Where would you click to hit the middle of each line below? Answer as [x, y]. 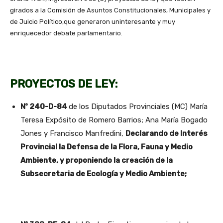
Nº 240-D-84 [45, 107]
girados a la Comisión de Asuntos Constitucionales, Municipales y [110, 10]
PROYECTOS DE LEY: [64, 84]
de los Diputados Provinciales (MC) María [138, 107]
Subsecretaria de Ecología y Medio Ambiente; [104, 174]
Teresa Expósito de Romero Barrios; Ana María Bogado [114, 120]
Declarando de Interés [167, 134]
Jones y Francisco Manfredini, [73, 134]
